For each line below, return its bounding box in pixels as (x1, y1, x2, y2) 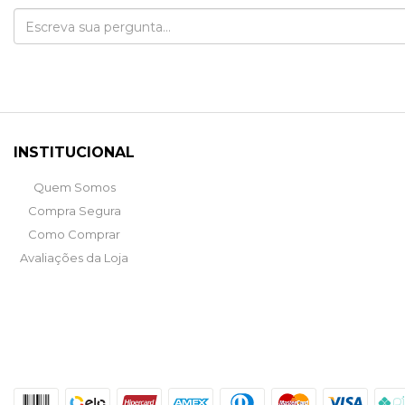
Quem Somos (33, 179, 116, 194)
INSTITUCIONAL (14, 143, 135, 161)
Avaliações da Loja (20, 250, 128, 265)
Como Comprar (28, 226, 120, 241)
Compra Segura (27, 202, 121, 218)
